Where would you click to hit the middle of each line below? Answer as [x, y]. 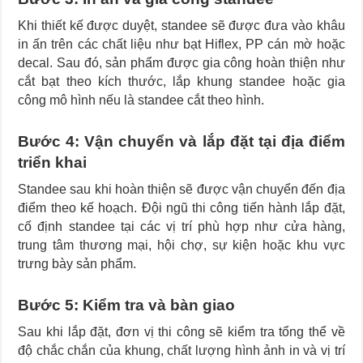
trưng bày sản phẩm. [77, 263]
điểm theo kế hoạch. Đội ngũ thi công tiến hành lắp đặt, [181, 207]
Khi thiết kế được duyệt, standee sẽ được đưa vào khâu [181, 25]
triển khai [53, 162]
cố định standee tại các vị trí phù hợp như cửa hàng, [181, 226]
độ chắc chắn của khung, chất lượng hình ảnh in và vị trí [181, 350]
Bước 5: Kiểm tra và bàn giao [127, 305]
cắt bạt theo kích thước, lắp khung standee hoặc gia [181, 81]
